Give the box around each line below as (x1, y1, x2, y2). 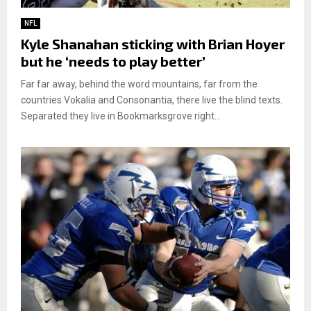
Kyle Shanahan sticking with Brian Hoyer (21, 35, 285, 52)
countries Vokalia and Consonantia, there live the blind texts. (21, 94, 283, 106)
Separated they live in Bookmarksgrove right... (21, 110, 221, 121)
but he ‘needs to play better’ (21, 52, 205, 69)
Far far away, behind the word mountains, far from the (21, 78, 258, 90)
